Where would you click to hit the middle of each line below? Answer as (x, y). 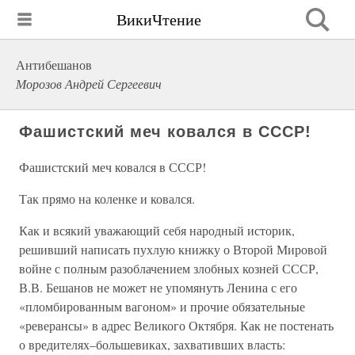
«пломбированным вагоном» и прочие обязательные (162, 306)
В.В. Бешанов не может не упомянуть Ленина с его (158, 287)
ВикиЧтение (159, 19)
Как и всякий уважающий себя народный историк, (157, 230)
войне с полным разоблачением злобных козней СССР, (169, 268)
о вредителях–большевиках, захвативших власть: (152, 344)
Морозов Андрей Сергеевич (89, 84)
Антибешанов (54, 65)
